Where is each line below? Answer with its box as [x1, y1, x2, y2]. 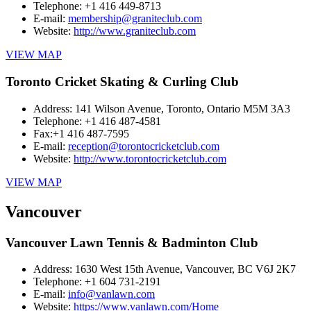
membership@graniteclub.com [68, 12, 202, 25]
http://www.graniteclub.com [74, 25, 196, 37]
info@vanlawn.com [68, 288, 155, 301]
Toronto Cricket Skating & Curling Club [6, 74, 239, 90]
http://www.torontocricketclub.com [74, 152, 226, 165]
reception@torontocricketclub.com [68, 140, 219, 152]
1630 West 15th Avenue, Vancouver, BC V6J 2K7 [75, 263, 296, 276]
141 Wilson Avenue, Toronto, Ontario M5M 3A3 [75, 102, 290, 115]
